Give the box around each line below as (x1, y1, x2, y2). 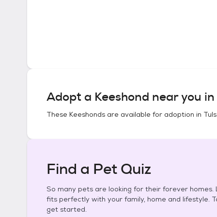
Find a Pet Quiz (46, 159, 151, 179)
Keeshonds (69, 110, 105, 119)
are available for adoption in (105, 110, 203, 119)
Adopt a (46, 89, 94, 105)
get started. (46, 205, 87, 214)
